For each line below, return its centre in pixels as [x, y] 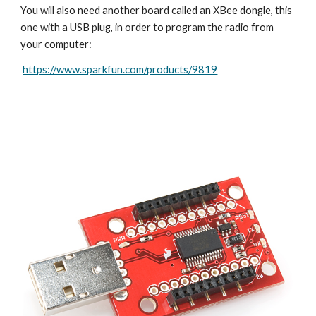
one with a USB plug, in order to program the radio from [147, 27]
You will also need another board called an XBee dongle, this [157, 10]
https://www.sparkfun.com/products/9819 [120, 69]
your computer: [56, 44]
